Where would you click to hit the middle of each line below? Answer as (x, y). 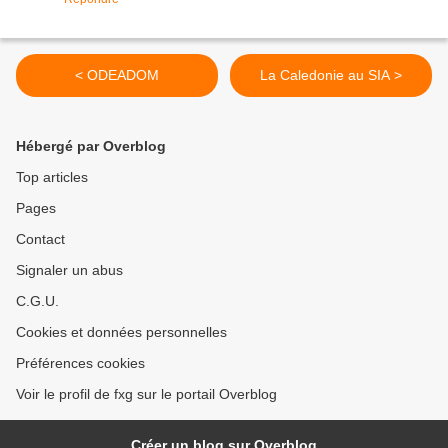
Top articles (52, 177)
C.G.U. (37, 301)
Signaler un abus (69, 270)
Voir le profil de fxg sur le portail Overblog (146, 394)
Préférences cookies (80, 363)
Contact (40, 239)
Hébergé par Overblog (91, 146)
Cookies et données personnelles (121, 332)
